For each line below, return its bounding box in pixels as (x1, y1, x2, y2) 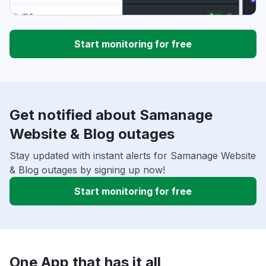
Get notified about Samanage (9, 106, 213, 124)
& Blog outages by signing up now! (9, 164, 165, 176)
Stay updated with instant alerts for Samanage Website (9, 150, 256, 162)
